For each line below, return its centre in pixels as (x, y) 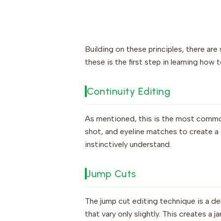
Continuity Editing (129, 91)
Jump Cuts (111, 174)
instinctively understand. (128, 144)
